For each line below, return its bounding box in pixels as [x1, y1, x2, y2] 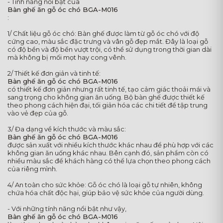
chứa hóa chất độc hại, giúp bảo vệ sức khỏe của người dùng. [7, 189, 204, 197]
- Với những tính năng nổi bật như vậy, [7, 205, 126, 213]
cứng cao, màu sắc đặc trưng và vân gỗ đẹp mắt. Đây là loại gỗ [7, 37, 208, 46]
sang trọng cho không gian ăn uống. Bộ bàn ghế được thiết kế [7, 93, 205, 102]
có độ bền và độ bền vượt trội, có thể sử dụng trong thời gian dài [7, 45, 212, 54]
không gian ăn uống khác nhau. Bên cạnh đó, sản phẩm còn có [7, 149, 209, 157]
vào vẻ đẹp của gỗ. [7, 109, 68, 117]
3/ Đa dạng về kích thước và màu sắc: [7, 125, 126, 133]
